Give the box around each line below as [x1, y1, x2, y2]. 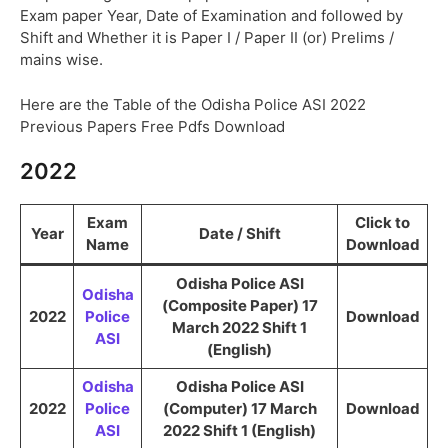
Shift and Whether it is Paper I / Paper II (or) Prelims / [20, 28, 394, 48]
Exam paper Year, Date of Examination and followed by [20, 6, 403, 26]
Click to [355, 212, 410, 232]
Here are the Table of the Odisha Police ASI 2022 [20, 94, 366, 114]
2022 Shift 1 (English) [163, 420, 316, 440]
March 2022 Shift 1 [172, 317, 307, 337]
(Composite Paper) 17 [161, 295, 318, 315]
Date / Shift [198, 223, 281, 243]
